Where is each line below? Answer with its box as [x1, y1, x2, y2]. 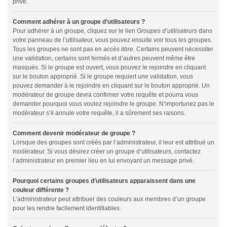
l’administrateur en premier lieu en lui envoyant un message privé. [13, 157, 194, 164]
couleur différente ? [13, 186, 69, 194]
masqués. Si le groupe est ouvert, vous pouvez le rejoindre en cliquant [13, 64, 206, 71]
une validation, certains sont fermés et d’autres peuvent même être [13, 55, 195, 62]
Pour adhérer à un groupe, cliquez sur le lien [13, 27, 137, 34]
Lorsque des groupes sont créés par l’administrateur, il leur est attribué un [13, 139, 214, 146]
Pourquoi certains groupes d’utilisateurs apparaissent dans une [13, 177, 196, 184]
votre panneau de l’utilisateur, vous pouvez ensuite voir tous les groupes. [13, 36, 212, 44]
